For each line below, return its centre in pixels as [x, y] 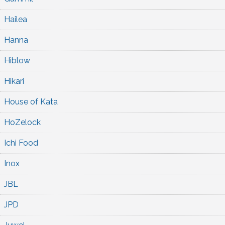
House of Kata [31, 101]
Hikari [14, 81]
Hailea [16, 19]
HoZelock [22, 122]
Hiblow [17, 60]
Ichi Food [21, 143]
